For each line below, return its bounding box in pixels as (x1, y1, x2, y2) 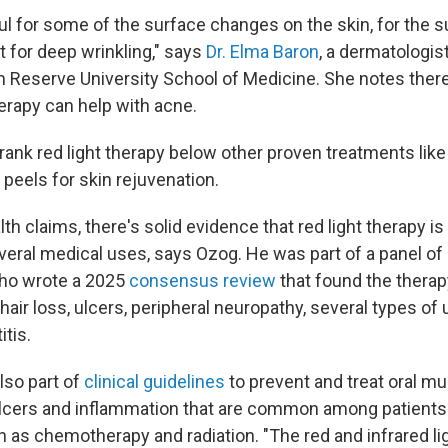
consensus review (129, 270, 276, 292)
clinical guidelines (84, 371, 225, 393)
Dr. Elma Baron (206, 41, 319, 63)
